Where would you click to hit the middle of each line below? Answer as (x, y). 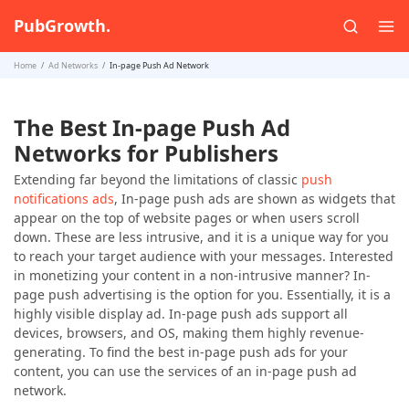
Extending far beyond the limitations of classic (157, 179)
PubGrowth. (62, 26)
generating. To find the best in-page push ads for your (181, 352)
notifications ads (64, 199)
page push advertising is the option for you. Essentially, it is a (202, 294)
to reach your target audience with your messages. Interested (204, 256)
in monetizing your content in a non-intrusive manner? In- (192, 275)
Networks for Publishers (146, 153)
